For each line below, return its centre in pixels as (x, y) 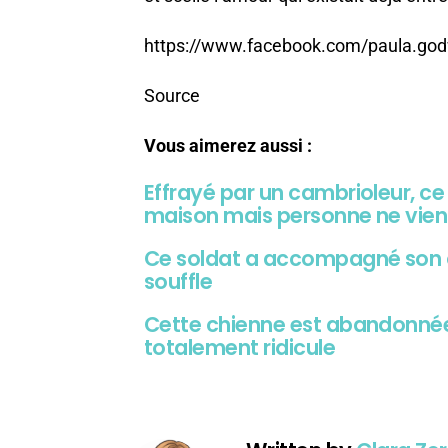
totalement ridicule (240, 347)
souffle (178, 281)
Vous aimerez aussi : (228, 145)
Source (172, 95)
